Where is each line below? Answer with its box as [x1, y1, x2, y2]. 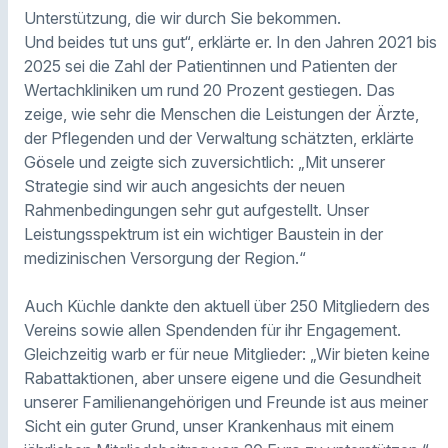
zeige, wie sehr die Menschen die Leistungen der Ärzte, [24, 104, 419, 125]
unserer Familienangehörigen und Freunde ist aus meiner [24, 392, 428, 413]
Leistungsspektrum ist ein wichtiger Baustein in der [24, 224, 383, 245]
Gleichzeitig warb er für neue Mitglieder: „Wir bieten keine [24, 344, 430, 365]
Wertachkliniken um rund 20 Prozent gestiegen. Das [24, 80, 395, 101]
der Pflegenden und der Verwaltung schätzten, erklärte [24, 128, 414, 149]
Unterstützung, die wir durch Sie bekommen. [24, 8, 341, 29]
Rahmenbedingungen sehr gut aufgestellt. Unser [24, 200, 369, 221]
